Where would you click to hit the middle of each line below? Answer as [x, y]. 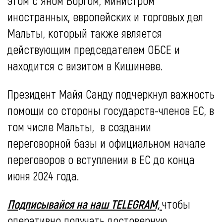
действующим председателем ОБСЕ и [94, 50]
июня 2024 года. [43, 176]
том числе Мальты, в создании [79, 127]
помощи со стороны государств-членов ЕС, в [111, 111]
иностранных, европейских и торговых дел [105, 17]
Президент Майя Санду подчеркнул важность [111, 94]
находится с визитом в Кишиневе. [85, 66]
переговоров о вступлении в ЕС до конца [101, 160]
